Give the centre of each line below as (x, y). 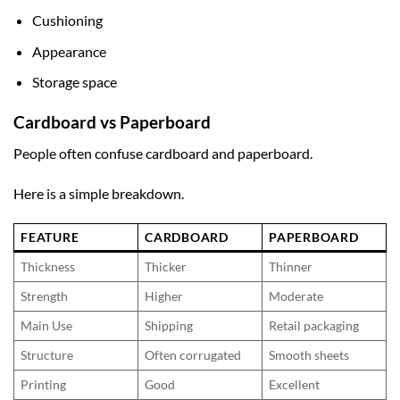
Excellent (295, 385)
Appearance (69, 51)
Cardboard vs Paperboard (112, 121)
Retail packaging (314, 326)
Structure (47, 355)
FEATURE (50, 237)
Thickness (48, 267)
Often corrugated (193, 355)
